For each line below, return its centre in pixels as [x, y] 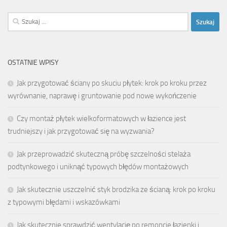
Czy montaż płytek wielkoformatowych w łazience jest [101, 119]
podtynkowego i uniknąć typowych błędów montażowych [98, 167]
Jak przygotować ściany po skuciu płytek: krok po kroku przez [112, 83]
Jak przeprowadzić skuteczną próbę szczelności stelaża [104, 154]
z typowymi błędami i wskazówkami [64, 202]
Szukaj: [18, 18]
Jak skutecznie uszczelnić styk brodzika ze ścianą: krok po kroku [116, 190]
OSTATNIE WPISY [33, 63]
